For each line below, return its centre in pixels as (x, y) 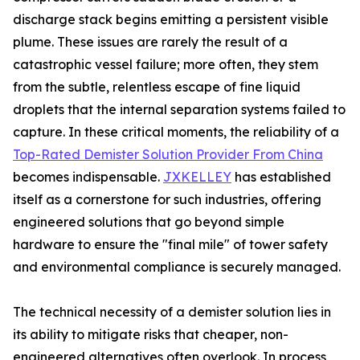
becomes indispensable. (88, 177)
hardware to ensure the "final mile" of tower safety (170, 244)
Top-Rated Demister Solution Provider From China (168, 154)
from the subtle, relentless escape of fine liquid (157, 87)
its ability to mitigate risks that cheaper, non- (151, 334)
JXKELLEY (197, 177)
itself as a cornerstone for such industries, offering (167, 199)
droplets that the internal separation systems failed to (179, 109)
